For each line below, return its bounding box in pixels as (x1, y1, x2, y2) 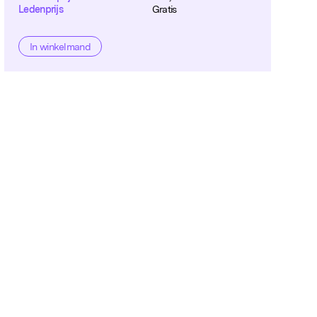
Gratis (151, 3, 177, 15)
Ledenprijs (18, 3, 64, 15)
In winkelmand (30, 40, 91, 52)
